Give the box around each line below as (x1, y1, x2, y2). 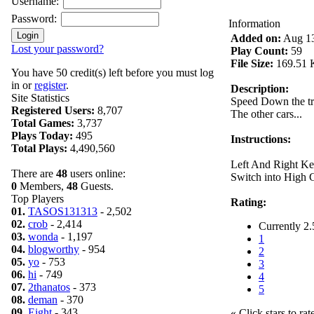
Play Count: (231, 45, 288, 57)
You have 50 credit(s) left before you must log (11, 67, 214, 78)
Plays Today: (11, 130, 73, 142)
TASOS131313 (28, 205, 97, 217)
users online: (67, 168, 125, 179)
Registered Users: (11, 104, 95, 116)
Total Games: (11, 117, 74, 129)
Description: (231, 83, 289, 95)
